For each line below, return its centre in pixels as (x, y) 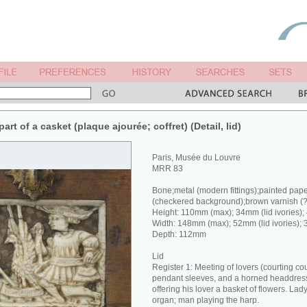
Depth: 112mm (179, 234)
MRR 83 (168, 169)
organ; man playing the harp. (206, 300)
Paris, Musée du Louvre (196, 158)
